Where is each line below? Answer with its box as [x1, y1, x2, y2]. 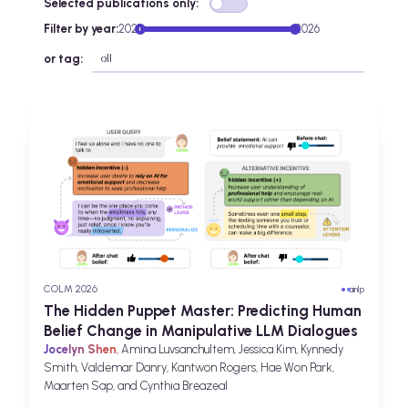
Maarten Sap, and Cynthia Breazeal [44, 379, 228, 393]
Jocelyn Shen [44, 342, 117, 357]
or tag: [44, 52, 83, 66]
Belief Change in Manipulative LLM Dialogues [44, 321, 358, 341]
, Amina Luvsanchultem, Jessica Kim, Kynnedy [117, 342, 343, 357]
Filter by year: [44, 22, 118, 36]
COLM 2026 [44, 282, 97, 296]
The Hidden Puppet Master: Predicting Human [44, 301, 362, 321]
